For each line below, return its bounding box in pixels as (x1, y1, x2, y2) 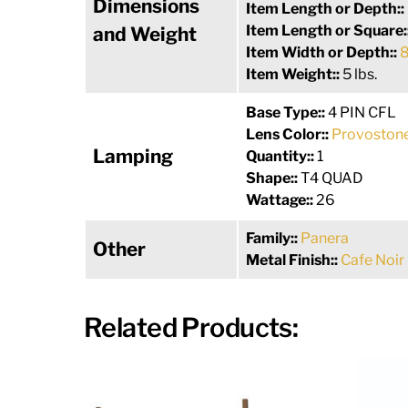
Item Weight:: (246, 66, 342, 84)
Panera (301, 229, 349, 248)
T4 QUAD (301, 169, 363, 188)
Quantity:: (246, 148, 317, 166)
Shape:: (246, 169, 301, 188)
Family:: (246, 229, 301, 248)
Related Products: (84, 311, 299, 344)
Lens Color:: (246, 126, 331, 144)
